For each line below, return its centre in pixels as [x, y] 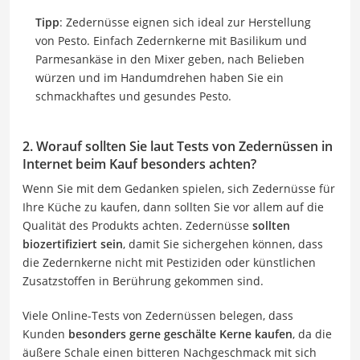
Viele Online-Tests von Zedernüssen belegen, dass [158, 315]
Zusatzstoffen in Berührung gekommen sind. [143, 280]
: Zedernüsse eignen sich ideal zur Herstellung [185, 22]
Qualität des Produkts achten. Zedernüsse [137, 225]
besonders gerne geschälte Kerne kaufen [180, 333]
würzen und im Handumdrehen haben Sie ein [160, 77]
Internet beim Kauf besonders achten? [139, 164]
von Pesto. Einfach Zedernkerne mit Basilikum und [171, 40]
